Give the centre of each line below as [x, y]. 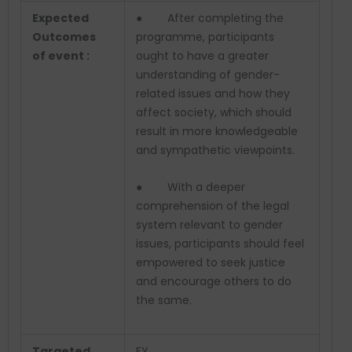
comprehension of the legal [213, 205]
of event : [61, 56]
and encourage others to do [214, 281]
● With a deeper [191, 187]
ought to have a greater [202, 56]
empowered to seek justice [211, 262]
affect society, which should [214, 113]
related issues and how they [213, 94]
